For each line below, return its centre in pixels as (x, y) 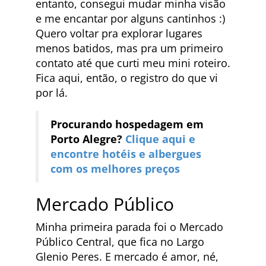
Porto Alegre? (88, 139)
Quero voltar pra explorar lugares (119, 33)
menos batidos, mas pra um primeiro (129, 48)
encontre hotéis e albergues (126, 153)
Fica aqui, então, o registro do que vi (127, 77)
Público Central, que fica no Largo (120, 241)
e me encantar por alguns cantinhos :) (130, 18)
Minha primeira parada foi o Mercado (129, 227)
